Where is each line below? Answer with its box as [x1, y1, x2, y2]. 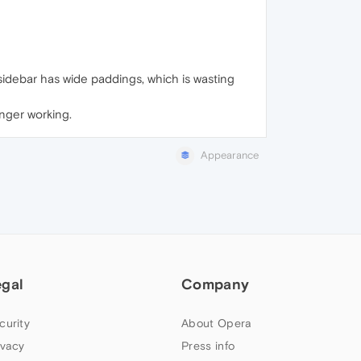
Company [181, 276, 250, 293]
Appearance [201, 149, 259, 162]
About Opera [181, 317, 252, 330]
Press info [181, 339, 235, 353]
